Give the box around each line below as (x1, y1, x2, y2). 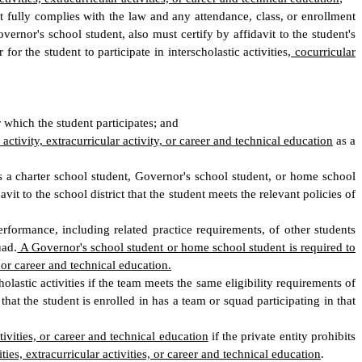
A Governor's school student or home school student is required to (17, 241, 356, 254)
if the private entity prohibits (208, 330, 356, 343)
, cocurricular (288, 45, 356, 58)
